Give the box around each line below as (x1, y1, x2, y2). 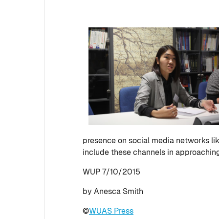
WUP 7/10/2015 (83, 166, 140, 177)
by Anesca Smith (83, 186, 143, 197)
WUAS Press (89, 205, 133, 216)
